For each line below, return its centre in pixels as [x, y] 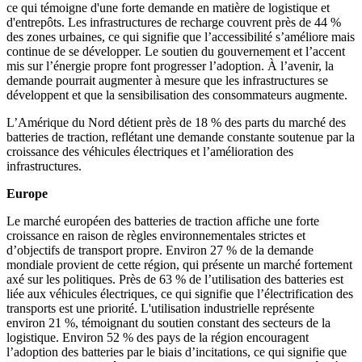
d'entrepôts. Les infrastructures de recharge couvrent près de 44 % [174, 23]
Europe [27, 194]
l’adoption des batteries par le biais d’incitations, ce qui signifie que [177, 352]
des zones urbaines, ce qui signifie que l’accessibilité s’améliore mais [181, 37]
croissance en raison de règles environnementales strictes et [156, 236]
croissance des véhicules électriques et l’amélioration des [150, 152]
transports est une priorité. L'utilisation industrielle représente [160, 309]
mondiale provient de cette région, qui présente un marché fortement [179, 265]
